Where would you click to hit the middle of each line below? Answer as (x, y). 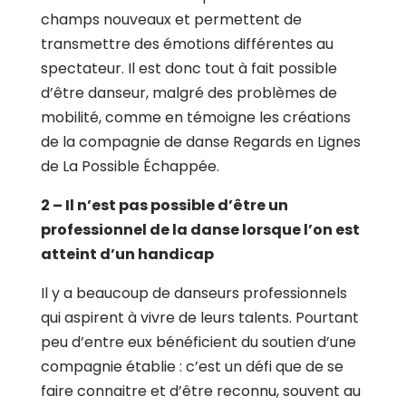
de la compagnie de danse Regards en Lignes (200, 141)
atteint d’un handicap (128, 254)
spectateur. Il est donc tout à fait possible (188, 68)
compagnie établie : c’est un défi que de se (192, 366)
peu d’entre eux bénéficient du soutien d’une (198, 342)
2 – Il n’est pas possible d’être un (164, 205)
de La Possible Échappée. (130, 166)
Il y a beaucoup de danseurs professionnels (193, 293)
